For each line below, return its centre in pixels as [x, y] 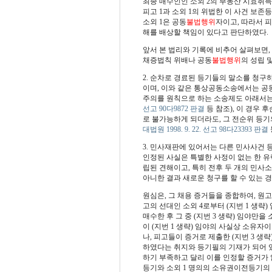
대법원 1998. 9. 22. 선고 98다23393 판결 [205, 129]
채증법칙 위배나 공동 [177, 60]
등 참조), [220, 108]
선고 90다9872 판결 [173, 108]
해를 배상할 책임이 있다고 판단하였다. [205, 32]
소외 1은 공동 [164, 22]
